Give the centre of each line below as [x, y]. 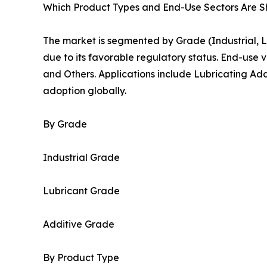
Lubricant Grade [81, 190]
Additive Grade [79, 224]
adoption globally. [85, 90]
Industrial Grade [81, 157]
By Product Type [81, 257]
